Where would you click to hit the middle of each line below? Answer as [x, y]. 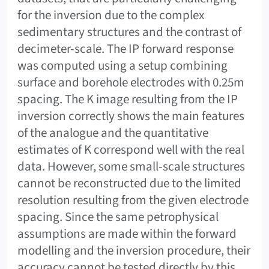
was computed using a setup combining [122, 65]
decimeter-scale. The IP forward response [125, 48]
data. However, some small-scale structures [131, 166]
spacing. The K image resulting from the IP [128, 99]
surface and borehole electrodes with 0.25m [131, 82]
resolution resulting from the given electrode [133, 200]
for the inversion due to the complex [111, 15]
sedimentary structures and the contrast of [129, 32]
